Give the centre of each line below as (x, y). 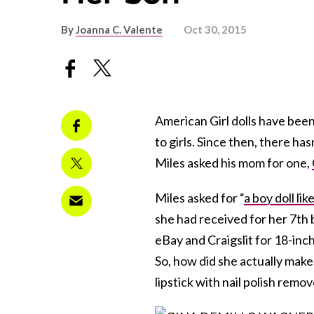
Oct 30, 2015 (215, 30)
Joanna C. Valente (119, 30)
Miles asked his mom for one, (233, 162)
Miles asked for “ (199, 197)
